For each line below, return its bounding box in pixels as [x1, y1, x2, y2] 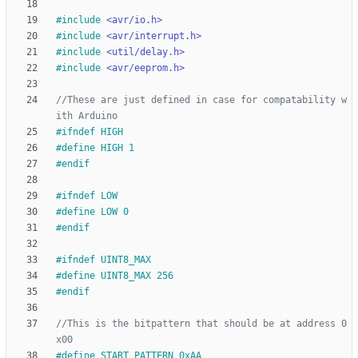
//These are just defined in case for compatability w [56, 94, 347, 106]
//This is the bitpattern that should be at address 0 [56, 318, 347, 330]
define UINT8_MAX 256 [62, 270, 179, 282]
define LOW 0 [62, 206, 129, 218]
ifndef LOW [62, 190, 117, 202]
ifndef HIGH [62, 126, 123, 138]
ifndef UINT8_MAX [62, 254, 151, 266]
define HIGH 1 [62, 142, 134, 154]
